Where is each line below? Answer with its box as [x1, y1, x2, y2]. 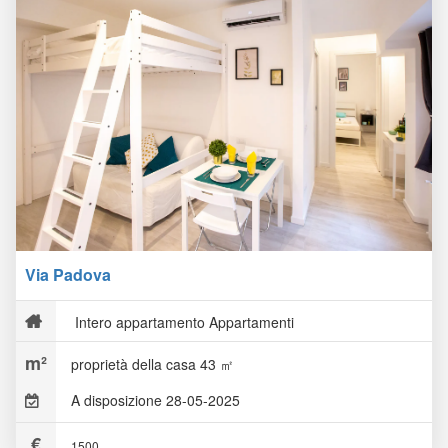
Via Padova [25, 263, 111, 286]
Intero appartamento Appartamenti [71, 312, 294, 332]
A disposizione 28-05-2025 [71, 390, 240, 410]
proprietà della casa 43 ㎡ [71, 354, 234, 374]
